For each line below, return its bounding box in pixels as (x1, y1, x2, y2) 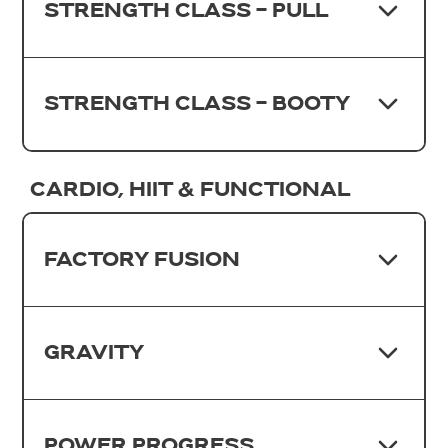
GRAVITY (44, 340, 145, 365)
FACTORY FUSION (44, 247, 241, 272)
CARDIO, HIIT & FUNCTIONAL (30, 177, 351, 202)
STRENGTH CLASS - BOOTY (44, 91, 351, 116)
